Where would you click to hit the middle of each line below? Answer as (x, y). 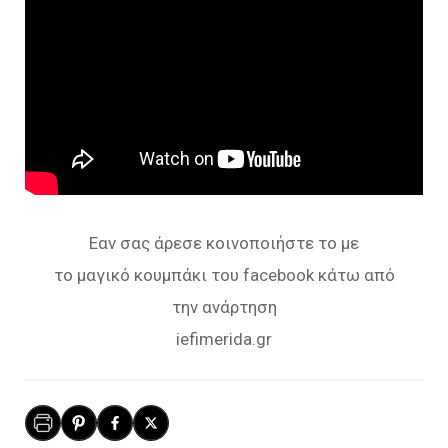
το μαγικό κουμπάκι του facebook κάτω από (224, 274)
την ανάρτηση (224, 306)
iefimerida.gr (224, 338)
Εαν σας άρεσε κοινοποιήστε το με (224, 242)
